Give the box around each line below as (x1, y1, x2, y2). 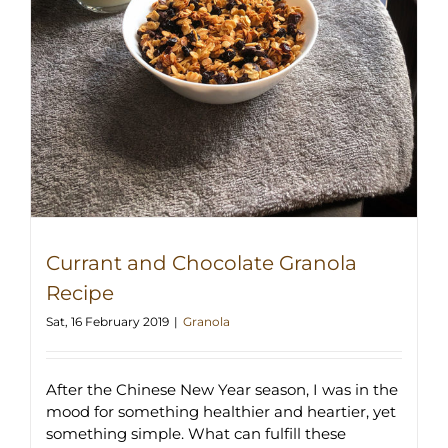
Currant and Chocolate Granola (46, 250, 357, 275)
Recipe (46, 280, 114, 305)
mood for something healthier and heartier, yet (46, 401, 396, 421)
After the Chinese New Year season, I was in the (46, 379, 398, 399)
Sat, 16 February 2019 (46, 313, 169, 329)
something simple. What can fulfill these (46, 423, 346, 443)
